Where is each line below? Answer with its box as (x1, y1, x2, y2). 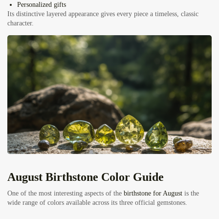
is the (182, 190, 199, 197)
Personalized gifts (17, 1, 66, 9)
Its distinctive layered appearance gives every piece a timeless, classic (7, 10, 198, 18)
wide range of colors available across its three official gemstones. (7, 199, 187, 207)
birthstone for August (124, 190, 182, 197)
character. (7, 20, 34, 27)
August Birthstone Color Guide (7, 171, 164, 184)
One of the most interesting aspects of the (7, 190, 124, 197)
